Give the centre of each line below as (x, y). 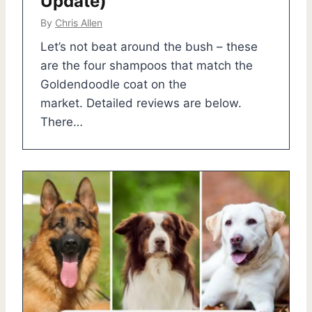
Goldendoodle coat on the (114, 84)
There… (62, 122)
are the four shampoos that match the (147, 65)
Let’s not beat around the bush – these (149, 46)
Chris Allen (79, 22)
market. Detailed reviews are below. (141, 103)
